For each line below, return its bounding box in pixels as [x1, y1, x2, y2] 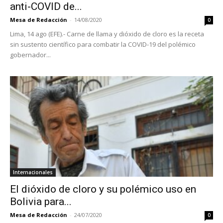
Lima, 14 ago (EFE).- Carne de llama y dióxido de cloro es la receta [10, 29, 204, 39]
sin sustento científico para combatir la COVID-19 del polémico [10, 40, 196, 49]
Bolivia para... [10, 195, 72, 208]
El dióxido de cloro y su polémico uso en [10, 183, 196, 195]
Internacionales [13, 168, 53, 176]
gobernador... [10, 50, 51, 60]
